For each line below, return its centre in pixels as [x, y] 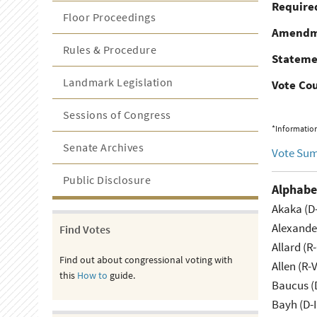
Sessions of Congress [117, 115]
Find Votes [85, 229]
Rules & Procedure [110, 50]
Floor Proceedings [109, 17]
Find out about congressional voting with [146, 260]
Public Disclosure [107, 180]
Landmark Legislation [118, 82]
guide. [121, 275]
